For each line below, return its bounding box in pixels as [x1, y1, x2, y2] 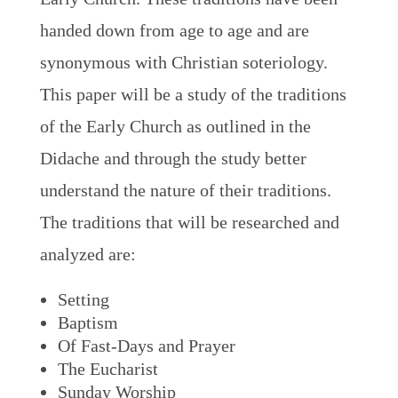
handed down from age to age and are [39, 20, 309, 40]
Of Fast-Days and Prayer [57, 336, 235, 355]
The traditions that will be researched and [39, 212, 339, 232]
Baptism [57, 313, 118, 332]
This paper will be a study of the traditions [39, 84, 346, 104]
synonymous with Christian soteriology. [39, 52, 328, 72]
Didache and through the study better [39, 148, 306, 168]
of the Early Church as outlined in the [39, 116, 311, 136]
